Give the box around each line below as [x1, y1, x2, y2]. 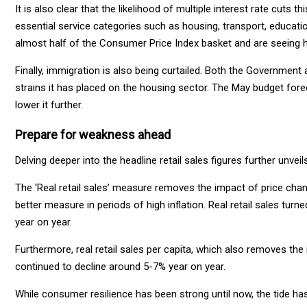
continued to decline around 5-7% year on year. [15, 260, 225, 273]
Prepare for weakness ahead [15, 127, 171, 142]
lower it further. [15, 98, 83, 111]
